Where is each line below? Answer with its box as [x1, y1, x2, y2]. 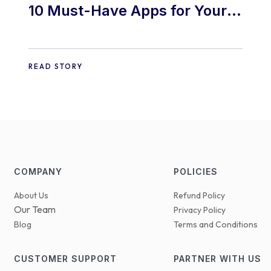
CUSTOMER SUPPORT [13, 253, 117, 264]
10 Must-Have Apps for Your [28, 2, 227, 20]
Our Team [13, 203, 56, 216]
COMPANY [13, 166, 62, 177]
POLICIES [174, 166, 218, 177]
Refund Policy [174, 190, 226, 201]
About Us [13, 190, 48, 201]
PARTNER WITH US [174, 253, 262, 264]
